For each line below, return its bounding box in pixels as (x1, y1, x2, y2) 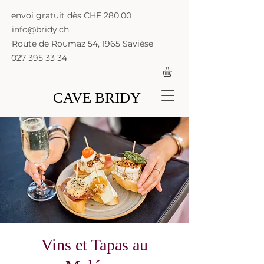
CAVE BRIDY (52, 89, 141, 105)
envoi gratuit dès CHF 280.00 (11, 10, 131, 21)
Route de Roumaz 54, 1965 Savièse (12, 38, 153, 49)
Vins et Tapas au (41, 235, 148, 254)
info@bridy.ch (12, 24, 69, 35)
